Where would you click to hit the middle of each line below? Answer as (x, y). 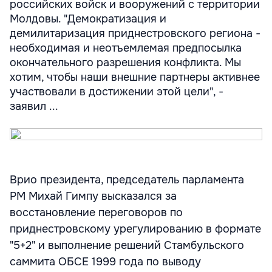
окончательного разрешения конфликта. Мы (125, 63)
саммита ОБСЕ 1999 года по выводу (105, 262)
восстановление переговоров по (96, 212)
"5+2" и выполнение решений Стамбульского (127, 245)
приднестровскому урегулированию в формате (135, 229)
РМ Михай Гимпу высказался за (93, 196)
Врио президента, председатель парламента (127, 180)
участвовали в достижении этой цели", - (117, 92)
